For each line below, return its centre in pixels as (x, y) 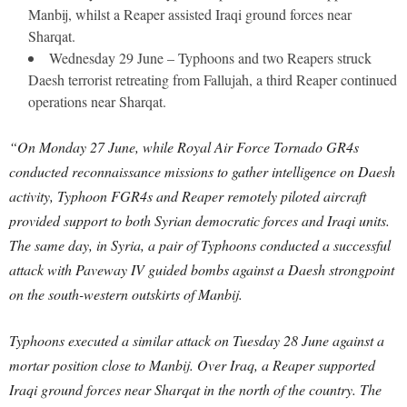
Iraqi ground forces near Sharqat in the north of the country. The (195, 389)
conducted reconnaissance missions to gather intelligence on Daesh (202, 171)
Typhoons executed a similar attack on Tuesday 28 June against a (197, 340)
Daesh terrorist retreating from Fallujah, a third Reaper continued (213, 79)
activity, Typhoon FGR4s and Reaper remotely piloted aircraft (188, 196)
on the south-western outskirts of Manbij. (126, 294)
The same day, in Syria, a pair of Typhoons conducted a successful (200, 245)
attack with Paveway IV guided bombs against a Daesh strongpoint (202, 269)
